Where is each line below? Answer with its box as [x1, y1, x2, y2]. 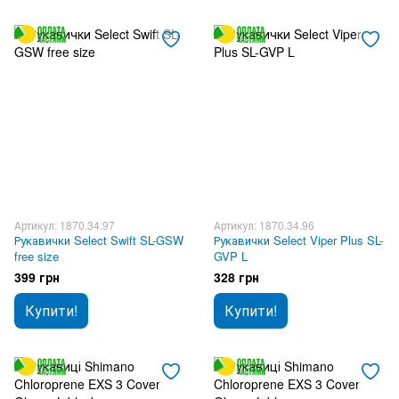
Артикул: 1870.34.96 [214, 217, 314, 232]
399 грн [14, 268, 60, 286]
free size [14, 248, 59, 265]
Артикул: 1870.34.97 [14, 217, 115, 232]
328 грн [214, 268, 259, 286]
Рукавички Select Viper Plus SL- [214, 232, 383, 248]
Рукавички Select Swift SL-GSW [14, 232, 183, 248]
